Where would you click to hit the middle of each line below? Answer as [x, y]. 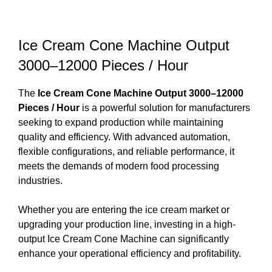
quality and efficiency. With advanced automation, [124, 137]
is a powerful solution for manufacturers [165, 107]
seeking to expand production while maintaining [121, 122]
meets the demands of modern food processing [119, 166]
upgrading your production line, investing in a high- [127, 224]
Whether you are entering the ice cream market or [124, 209]
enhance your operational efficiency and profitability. [130, 253]
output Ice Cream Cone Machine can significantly [124, 239]
